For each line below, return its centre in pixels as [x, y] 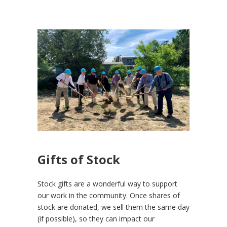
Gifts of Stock [79, 159]
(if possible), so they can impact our [96, 218]
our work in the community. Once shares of [109, 195]
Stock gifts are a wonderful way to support [107, 183]
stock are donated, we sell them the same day [113, 207]
